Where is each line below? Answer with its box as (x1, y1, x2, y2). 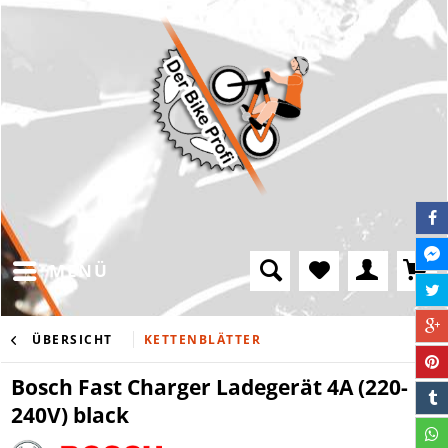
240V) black (11, 400, 129, 429)
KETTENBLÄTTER (143, 330, 261, 348)
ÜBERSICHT (32, 330, 113, 348)
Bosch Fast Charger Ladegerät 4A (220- (11, 372, 408, 401)
